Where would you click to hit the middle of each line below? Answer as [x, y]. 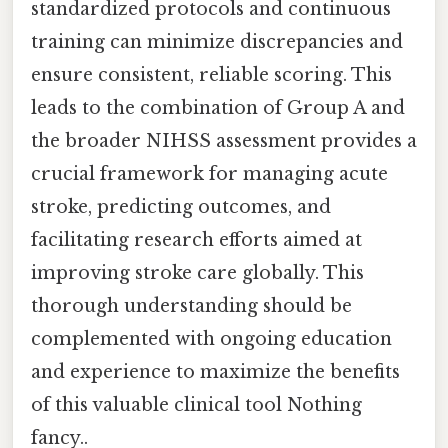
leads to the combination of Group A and [218, 107]
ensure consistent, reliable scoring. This [211, 74]
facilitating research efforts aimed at [196, 239]
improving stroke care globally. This [197, 272]
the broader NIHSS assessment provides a [224, 140]
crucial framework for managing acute [209, 173]
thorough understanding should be [191, 305]
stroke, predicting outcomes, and [181, 206]
